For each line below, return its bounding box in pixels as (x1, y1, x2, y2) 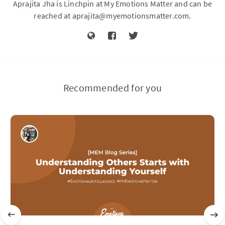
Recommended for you (63, 81, 162, 94)
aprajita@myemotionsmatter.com (72, 11, 189, 21)
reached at (34, 11, 72, 21)
